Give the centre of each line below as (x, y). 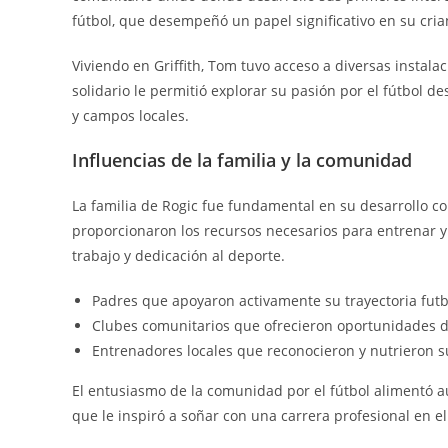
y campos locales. (130, 116)
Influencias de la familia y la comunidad (242, 160)
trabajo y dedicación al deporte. (178, 256)
